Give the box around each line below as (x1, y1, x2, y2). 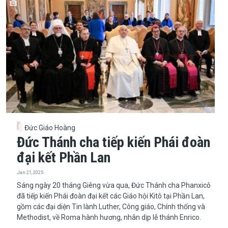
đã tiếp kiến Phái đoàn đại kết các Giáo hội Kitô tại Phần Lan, (16, 191, 205, 200)
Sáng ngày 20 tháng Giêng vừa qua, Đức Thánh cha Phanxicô (16, 181, 211, 189)
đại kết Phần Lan (16, 149, 110, 166)
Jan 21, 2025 (16, 169, 43, 175)
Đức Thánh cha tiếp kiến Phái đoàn (16, 133, 210, 151)
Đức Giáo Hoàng (24, 123, 76, 132)
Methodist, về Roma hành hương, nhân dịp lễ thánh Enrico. (16, 213, 201, 221)
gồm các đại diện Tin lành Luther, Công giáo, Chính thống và (16, 202, 205, 211)
